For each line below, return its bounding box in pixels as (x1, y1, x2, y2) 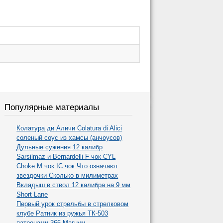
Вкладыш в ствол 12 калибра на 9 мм (16, 181, 131, 189)
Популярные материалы (4, 102, 100, 112)
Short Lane (16, 191, 48, 199)
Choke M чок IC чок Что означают (16, 162, 118, 170)
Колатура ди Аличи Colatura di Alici (16, 124, 122, 132)
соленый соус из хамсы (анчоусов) (16, 134, 122, 142)
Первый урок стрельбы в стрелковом (16, 200, 129, 208)
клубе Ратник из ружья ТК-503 (16, 210, 109, 218)
